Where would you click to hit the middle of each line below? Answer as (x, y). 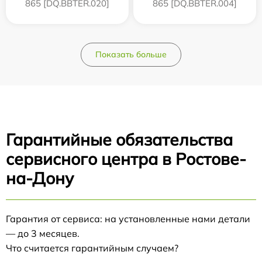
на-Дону (40, 178)
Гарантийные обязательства (119, 139)
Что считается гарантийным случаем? (92, 248)
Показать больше (131, 54)
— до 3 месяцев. (43, 233)
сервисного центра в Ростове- (126, 158)
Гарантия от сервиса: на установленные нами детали (128, 218)
